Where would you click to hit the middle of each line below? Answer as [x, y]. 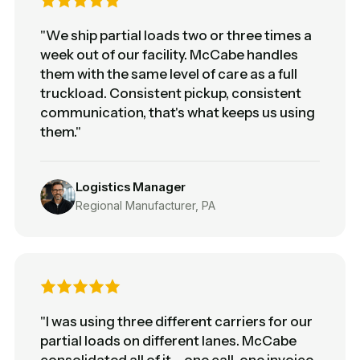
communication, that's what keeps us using [178, 112]
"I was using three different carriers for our [176, 321]
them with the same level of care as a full [169, 74]
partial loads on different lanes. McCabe [168, 340]
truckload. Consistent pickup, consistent [171, 93]
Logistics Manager [131, 186]
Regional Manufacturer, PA [145, 205]
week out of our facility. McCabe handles [169, 54]
